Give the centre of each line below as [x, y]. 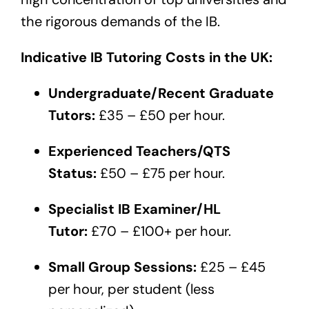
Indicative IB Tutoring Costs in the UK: [147, 57]
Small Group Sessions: [122, 267]
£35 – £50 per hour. [160, 115]
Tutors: [72, 115]
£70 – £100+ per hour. [159, 231]
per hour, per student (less [131, 289]
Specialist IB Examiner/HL [134, 209]
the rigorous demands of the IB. [120, 21]
